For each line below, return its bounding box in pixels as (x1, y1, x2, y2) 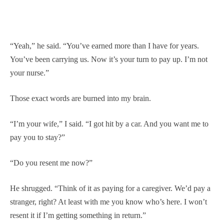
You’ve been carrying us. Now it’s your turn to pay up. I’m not (10, 54, 207, 63)
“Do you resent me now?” (10, 158, 92, 167)
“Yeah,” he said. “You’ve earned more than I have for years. (10, 41, 199, 50)
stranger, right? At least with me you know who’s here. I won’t (10, 197, 207, 206)
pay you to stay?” (10, 132, 65, 141)
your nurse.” (10, 68, 49, 77)
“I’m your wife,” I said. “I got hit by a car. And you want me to (10, 119, 208, 128)
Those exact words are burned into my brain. (10, 93, 151, 102)
